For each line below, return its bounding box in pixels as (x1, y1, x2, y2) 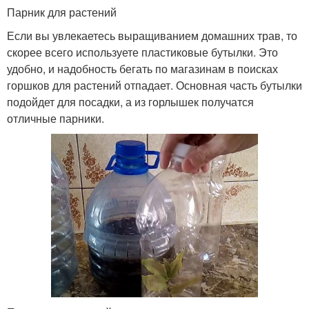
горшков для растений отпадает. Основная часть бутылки (7, 77, 302, 93)
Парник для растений (7, 3, 117, 20)
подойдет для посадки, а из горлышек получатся (7, 93, 254, 110)
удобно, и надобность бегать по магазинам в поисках (7, 60, 278, 77)
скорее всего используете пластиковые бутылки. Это (7, 43, 278, 60)
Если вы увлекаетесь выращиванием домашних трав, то (7, 27, 297, 43)
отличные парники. (7, 110, 104, 126)
